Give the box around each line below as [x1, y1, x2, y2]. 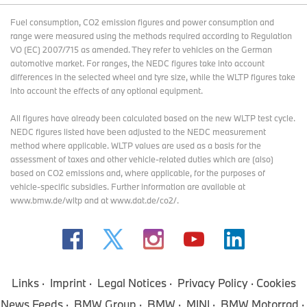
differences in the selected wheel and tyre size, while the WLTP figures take [10, 71, 295, 82]
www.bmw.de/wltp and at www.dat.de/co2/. [10, 195, 179, 206]
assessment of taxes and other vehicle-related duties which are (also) [10, 153, 273, 164]
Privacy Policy [177, 275, 248, 290]
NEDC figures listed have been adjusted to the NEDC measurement [10, 126, 266, 137]
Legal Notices [97, 275, 167, 290]
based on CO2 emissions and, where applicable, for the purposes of [10, 167, 265, 178]
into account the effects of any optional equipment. [10, 85, 203, 96]
